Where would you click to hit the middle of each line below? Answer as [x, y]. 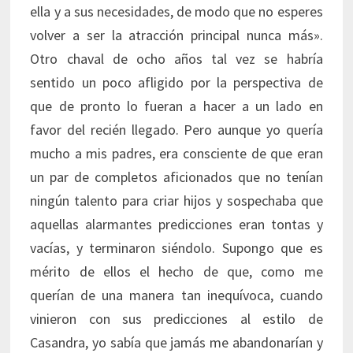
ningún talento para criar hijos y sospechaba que [176, 201]
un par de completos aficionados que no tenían [176, 177]
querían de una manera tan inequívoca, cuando [176, 295]
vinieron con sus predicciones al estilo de [176, 319]
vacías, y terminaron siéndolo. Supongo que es [176, 248]
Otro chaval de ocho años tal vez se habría [176, 59]
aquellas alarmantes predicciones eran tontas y [176, 225]
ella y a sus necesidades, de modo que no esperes [176, 12]
